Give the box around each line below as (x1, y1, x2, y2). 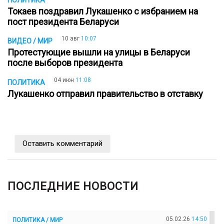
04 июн (54, 76, 74, 84)
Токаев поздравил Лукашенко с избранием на (7, 5, 198, 16)
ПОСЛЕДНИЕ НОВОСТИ (7, 179, 138, 192)
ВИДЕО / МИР (7, 37, 52, 45)
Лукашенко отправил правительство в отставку (7, 88, 207, 99)
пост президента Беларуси (7, 16, 123, 27)
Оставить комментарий (22, 138, 102, 148)
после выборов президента (7, 57, 126, 68)
